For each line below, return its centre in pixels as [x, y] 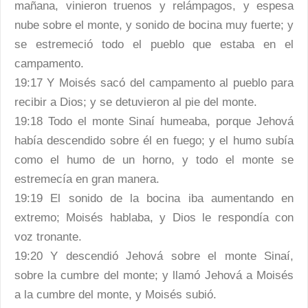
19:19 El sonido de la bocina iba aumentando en [154, 198]
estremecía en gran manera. [87, 179]
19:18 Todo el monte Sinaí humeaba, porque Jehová [154, 121]
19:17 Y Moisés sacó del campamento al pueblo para [154, 83]
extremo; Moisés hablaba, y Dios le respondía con [154, 218]
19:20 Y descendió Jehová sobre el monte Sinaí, [154, 256]
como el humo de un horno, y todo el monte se [154, 160]
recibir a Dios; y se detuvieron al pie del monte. [136, 102]
